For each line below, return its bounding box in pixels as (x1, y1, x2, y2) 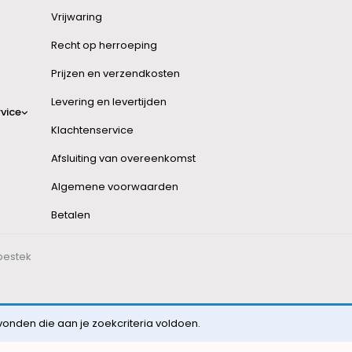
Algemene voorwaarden (51, 179, 178, 194)
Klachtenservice (51, 123, 134, 137)
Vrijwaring (51, 9, 102, 24)
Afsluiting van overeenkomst (51, 151, 196, 166)
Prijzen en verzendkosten (51, 66, 180, 81)
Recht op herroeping (51, 38, 157, 53)
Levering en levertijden (51, 94, 167, 109)
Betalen (51, 207, 90, 222)
